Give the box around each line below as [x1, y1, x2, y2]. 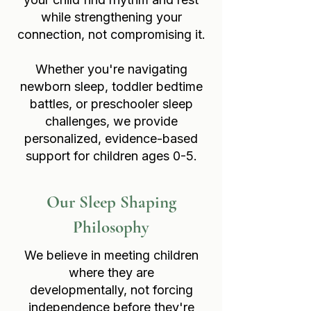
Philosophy [73, 217, 149, 237]
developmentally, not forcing [29, 283, 193, 297]
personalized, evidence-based [24, 131, 198, 146]
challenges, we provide [44, 114, 178, 128]
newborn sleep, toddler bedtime [19, 79, 203, 94]
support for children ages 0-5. [25, 149, 197, 163]
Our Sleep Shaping [46, 192, 176, 212]
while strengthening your [40, 10, 182, 24]
